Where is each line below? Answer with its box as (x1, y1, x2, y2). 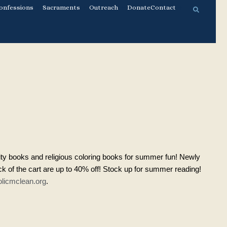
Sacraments (43, 4, 81, 11)
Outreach (89, 4, 119, 11)
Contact (150, 4, 176, 11)
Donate (127, 4, 151, 11)
